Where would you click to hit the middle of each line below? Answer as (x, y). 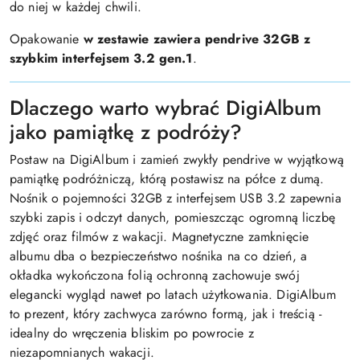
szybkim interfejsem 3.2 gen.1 (101, 58)
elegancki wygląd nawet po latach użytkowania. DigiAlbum (173, 295)
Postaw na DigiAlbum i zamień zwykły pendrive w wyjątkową (177, 160)
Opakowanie (45, 39)
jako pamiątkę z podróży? (126, 132)
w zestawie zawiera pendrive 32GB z (197, 39)
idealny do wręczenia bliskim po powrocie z (132, 333)
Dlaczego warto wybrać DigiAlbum (166, 108)
